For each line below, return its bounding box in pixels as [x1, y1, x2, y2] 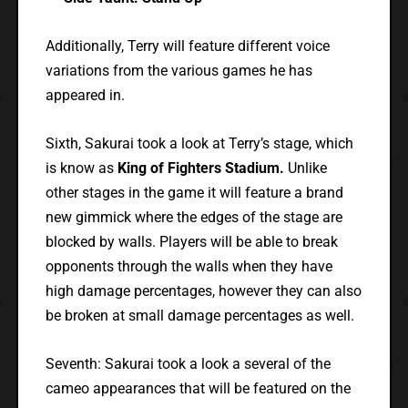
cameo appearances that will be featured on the [45, 380, 351, 398]
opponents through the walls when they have [45, 258, 332, 276]
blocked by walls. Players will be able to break [45, 233, 338, 251]
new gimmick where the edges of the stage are [45, 209, 342, 227]
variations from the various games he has [45, 62, 312, 80]
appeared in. [45, 87, 125, 105]
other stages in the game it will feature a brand [45, 184, 343, 202]
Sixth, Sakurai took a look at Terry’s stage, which [45, 135, 353, 153]
